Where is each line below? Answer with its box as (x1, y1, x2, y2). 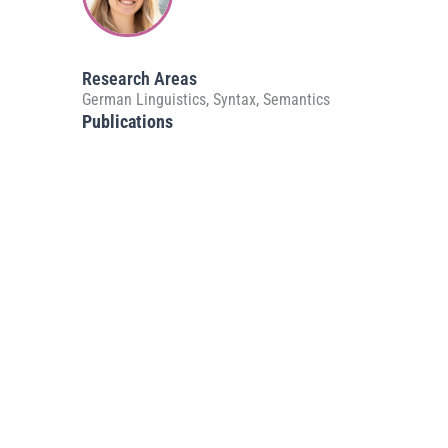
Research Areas (82, 67, 197, 89)
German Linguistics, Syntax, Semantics (82, 89, 334, 109)
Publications (82, 110, 173, 132)
